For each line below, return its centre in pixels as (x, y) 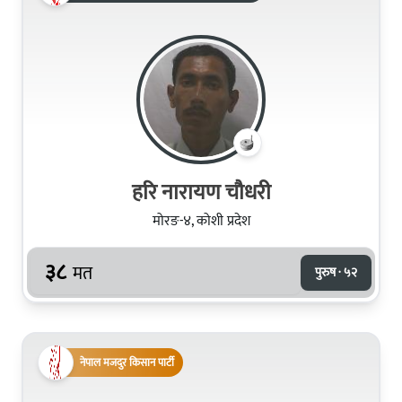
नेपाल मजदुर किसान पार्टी (127, 362)
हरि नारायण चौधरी (201, 192)
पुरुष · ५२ (336, 272)
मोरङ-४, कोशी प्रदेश (201, 221)
